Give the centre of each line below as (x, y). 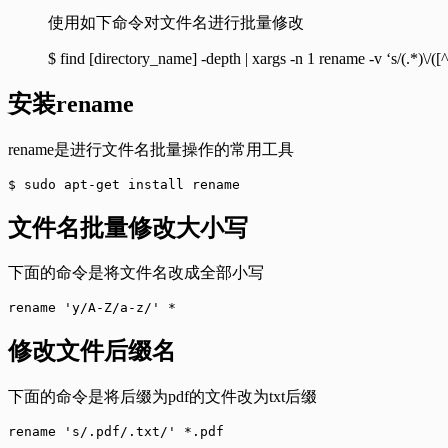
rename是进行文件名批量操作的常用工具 (151, 149)
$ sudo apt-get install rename (124, 184)
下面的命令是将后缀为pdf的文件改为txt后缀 (162, 397)
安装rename (71, 103)
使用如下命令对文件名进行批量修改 (176, 22)
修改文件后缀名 (92, 351)
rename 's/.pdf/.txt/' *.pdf (116, 432)
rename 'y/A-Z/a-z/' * (92, 308)
